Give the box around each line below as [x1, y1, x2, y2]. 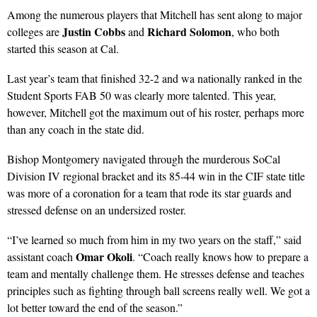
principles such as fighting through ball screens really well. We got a [7, 282, 310, 298]
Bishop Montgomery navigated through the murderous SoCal [7, 151, 280, 166]
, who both [231, 23, 279, 39]
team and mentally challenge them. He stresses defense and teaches [7, 265, 304, 281]
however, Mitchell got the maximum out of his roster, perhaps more [7, 104, 304, 120]
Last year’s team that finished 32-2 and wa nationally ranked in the [7, 70, 302, 86]
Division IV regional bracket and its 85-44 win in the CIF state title [7, 168, 305, 183]
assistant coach [7, 248, 76, 264]
